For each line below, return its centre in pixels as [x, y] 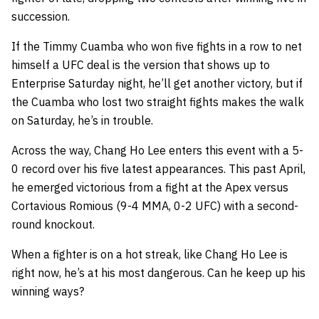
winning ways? [48, 291]
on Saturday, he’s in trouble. [82, 120]
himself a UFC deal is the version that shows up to [141, 64]
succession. [41, 16]
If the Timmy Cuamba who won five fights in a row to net [157, 46]
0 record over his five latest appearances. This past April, [158, 168]
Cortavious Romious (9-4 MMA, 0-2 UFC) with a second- [155, 205]
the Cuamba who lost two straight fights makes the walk [158, 101]
